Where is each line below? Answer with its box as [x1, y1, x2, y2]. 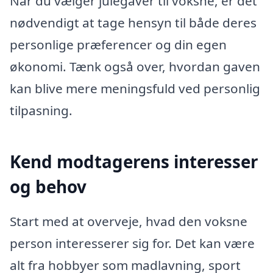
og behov [10, 174, 87, 198]
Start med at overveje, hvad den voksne [10, 213, 247, 230]
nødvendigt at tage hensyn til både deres [10, 13, 257, 31]
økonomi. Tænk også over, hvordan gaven [10, 57, 260, 75]
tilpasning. [10, 101, 73, 119]
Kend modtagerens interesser [10, 149, 258, 173]
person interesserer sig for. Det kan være [10, 235, 255, 252]
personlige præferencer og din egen [10, 35, 227, 53]
